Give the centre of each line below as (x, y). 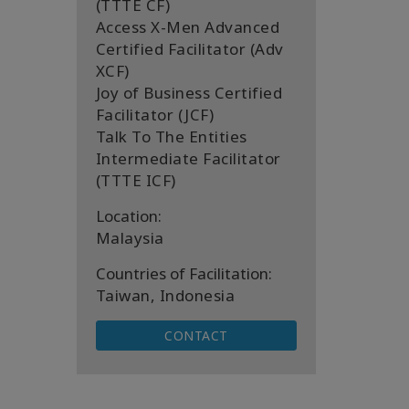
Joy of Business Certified (189, 93)
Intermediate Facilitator (188, 158)
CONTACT (196, 336)
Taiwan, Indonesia (165, 295)
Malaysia (130, 238)
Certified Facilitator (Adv (189, 49)
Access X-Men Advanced (187, 27)
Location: (128, 216)
